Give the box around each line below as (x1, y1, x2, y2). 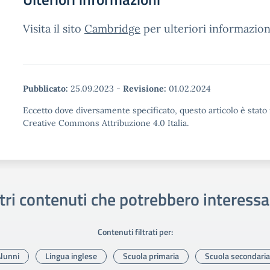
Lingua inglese (45, 250, 97, 262)
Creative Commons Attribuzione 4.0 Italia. (23, 118, 189, 128)
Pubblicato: (23, 83, 68, 94)
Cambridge (84, 22, 140, 36)
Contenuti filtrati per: (97, 225, 173, 239)
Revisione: (123, 83, 166, 94)
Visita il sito (23, 22, 84, 36)
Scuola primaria (123, 250, 179, 262)
